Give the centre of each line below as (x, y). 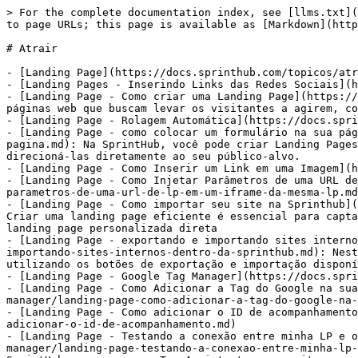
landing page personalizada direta (112, 228)
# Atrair (32, 48)
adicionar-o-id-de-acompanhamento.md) (121, 324)
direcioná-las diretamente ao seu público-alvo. (153, 156)
